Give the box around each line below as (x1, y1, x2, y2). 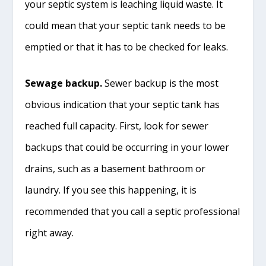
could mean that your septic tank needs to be (25, 18, 226, 32)
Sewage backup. (25, 77, 103, 90)
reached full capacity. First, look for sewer (25, 119, 209, 133)
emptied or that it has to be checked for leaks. (25, 40, 229, 53)
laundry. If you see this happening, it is (25, 183, 197, 197)
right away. (25, 226, 74, 240)
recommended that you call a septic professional (25, 205, 240, 218)
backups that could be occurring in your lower (25, 141, 230, 154)
